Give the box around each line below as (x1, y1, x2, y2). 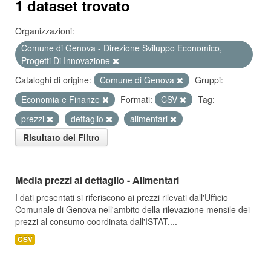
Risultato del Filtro (23, 131, 100, 143)
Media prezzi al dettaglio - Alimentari (15, 173, 179, 187)
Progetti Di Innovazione (21, 54, 113, 67)
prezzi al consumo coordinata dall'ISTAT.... (15, 215, 177, 227)
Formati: (120, 93, 152, 105)
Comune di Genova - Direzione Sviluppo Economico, (21, 42, 222, 54)
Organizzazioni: (15, 25, 74, 37)
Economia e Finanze (21, 93, 102, 105)
